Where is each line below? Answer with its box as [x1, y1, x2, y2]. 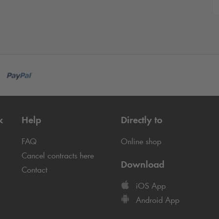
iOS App [133, 180, 166, 192]
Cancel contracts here [22, 150, 94, 161]
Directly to [120, 114, 162, 126]
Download [120, 158, 164, 171]
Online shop [120, 136, 161, 147]
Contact [22, 164, 47, 175]
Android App [133, 195, 179, 206]
